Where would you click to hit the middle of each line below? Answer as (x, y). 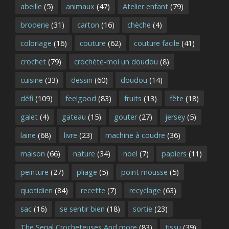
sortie (143, 209)
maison (33, 153)
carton (88, 25)
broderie (35, 25)
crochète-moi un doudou (116, 61)
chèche (139, 25)
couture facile (157, 43)
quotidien (37, 190)
